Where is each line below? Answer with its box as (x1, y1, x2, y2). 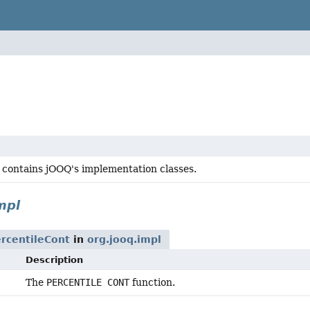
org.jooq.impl (87, 234, 161, 245)
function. (129, 277, 176, 288)
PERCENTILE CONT (46, 277, 130, 288)
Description (26, 255, 84, 265)
